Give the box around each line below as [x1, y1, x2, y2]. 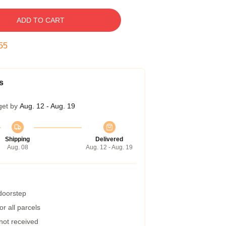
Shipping [5, 136, 30, 143]
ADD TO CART [16, 16, 65, 24]
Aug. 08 [7, 144, 28, 151]
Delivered [95, 136, 123, 143]
